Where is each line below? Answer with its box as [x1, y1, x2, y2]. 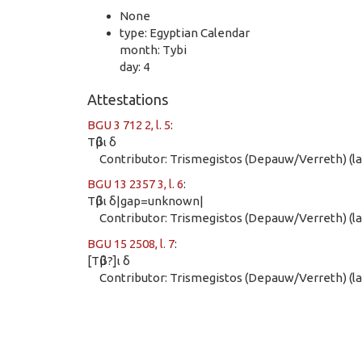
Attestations [87, 91, 168, 108]
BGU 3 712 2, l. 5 [87, 117, 170, 132]
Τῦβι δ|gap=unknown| [87, 194, 204, 208]
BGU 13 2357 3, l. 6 [87, 177, 183, 192]
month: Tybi [120, 42, 187, 57]
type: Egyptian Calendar [120, 25, 250, 40]
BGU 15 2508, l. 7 [87, 236, 175, 250]
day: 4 [120, 59, 149, 74]
